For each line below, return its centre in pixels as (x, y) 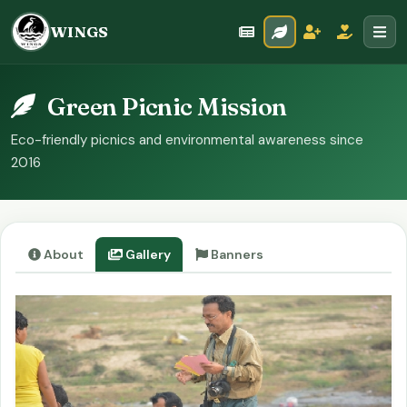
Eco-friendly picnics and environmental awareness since (187, 140)
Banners (235, 254)
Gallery (146, 254)
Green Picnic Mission (164, 107)
